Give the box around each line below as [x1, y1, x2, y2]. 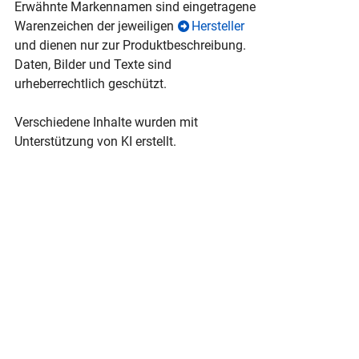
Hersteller [192, 18, 244, 34]
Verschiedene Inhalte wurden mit [14, 115, 198, 131]
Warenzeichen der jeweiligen [14, 18, 177, 34]
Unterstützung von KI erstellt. [14, 134, 176, 150]
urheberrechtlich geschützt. [14, 76, 167, 92]
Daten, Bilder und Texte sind [14, 57, 171, 73]
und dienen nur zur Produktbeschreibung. [14, 38, 246, 54]
